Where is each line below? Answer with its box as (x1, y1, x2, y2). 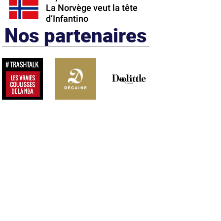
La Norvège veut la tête (45, 3, 138, 13)
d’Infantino (45, 14, 88, 24)
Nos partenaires (4, 21, 147, 48)
